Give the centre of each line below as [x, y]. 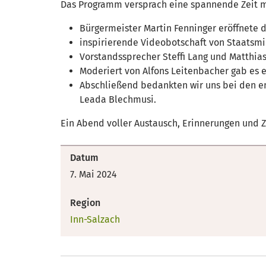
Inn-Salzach [95, 219]
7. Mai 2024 [94, 174]
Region [85, 203]
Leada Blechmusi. [119, 99]
